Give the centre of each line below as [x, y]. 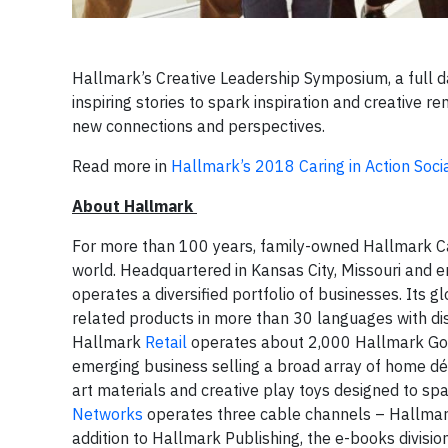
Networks [107, 414]
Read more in [121, 166]
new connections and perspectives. [198, 126]
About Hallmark [134, 206]
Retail [166, 342]
